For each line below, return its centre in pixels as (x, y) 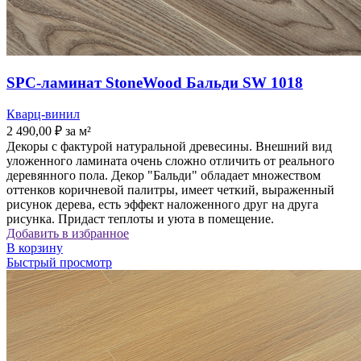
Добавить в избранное (68, 233)
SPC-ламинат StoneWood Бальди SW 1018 (155, 82)
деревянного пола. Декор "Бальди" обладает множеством (164, 175)
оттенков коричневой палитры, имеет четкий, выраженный (170, 189)
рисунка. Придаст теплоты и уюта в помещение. (140, 218)
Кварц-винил (43, 114)
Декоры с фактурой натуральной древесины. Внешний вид (169, 146)
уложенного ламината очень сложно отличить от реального (170, 160)
